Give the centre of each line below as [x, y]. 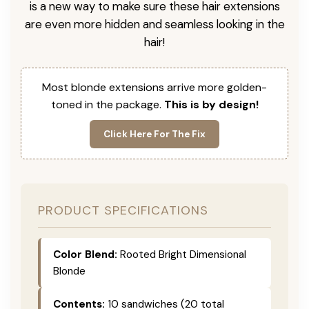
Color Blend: [85, 254]
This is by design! [211, 104]
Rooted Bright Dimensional [182, 254]
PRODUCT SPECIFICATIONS [123, 210]
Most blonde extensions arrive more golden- [154, 87]
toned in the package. [107, 104]
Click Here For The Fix [154, 134]
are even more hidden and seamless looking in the [154, 24]
